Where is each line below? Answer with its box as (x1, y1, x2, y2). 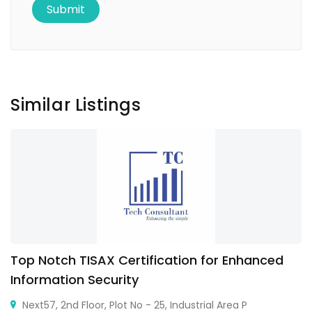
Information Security (10, 270, 139, 288)
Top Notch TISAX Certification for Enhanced (10, 251, 283, 269)
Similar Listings (10, 93, 141, 116)
